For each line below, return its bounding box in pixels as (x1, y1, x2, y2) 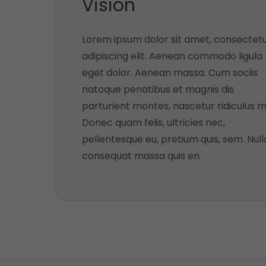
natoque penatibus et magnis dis (82, 83, 234, 96)
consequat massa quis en (82, 149, 199, 163)
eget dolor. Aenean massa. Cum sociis (82, 66, 258, 80)
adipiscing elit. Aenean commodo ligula (82, 49, 262, 63)
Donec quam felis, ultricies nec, (82, 116, 225, 129)
